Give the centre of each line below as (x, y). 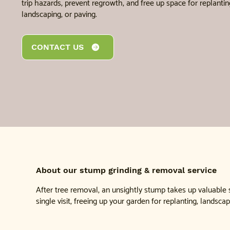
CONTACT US (57, 47)
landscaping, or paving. (59, 15)
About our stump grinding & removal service (127, 170)
